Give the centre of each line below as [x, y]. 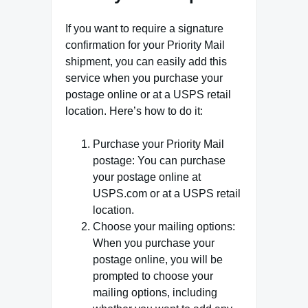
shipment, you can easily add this [146, 61]
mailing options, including [155, 292]
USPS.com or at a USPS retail [167, 193]
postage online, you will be [158, 259]
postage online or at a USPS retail [148, 94]
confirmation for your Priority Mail [145, 45]
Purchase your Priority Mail [158, 144]
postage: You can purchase [159, 160]
